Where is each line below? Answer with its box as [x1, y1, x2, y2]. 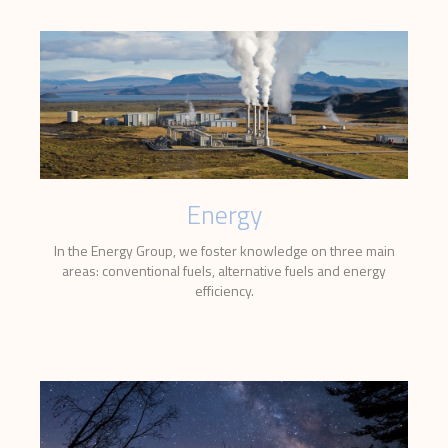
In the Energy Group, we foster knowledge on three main [53, 240, 395, 262]
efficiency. [194, 280, 254, 302]
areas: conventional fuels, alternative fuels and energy [62, 260, 386, 282]
